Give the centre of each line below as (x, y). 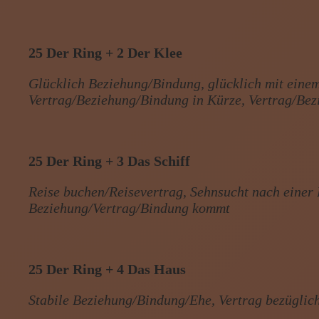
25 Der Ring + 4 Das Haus (108, 269)
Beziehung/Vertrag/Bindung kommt (130, 208)
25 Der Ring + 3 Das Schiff (110, 161)
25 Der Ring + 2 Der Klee (106, 52)
